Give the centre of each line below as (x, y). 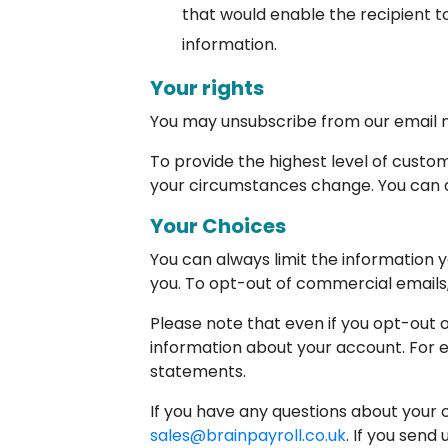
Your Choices (218, 226)
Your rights (207, 88)
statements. (198, 372)
